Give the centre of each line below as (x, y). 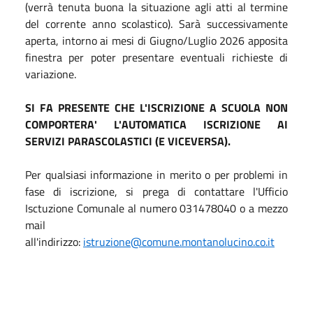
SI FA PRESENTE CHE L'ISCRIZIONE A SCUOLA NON (156, 107)
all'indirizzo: (54, 241)
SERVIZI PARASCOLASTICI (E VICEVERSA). (129, 141)
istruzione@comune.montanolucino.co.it (179, 241)
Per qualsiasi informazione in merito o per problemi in (156, 174)
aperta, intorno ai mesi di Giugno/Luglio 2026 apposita (156, 40)
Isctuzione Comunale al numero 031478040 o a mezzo (156, 208)
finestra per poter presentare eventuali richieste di (156, 57)
